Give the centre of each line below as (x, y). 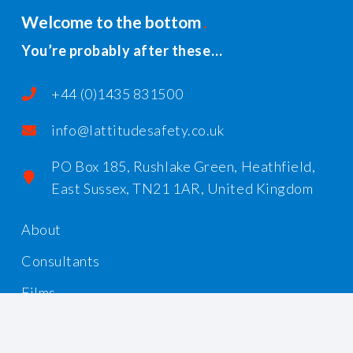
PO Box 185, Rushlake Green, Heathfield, (184, 167)
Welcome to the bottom (111, 21)
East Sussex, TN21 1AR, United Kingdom (182, 189)
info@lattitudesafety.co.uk (138, 130)
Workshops (58, 324)
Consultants (61, 261)
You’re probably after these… (122, 51)
